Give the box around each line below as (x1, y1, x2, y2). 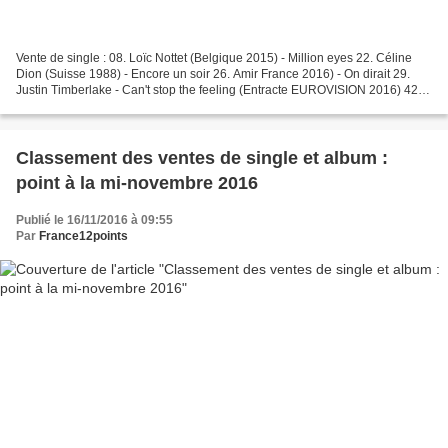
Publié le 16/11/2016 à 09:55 (16, 212, 173, 227)
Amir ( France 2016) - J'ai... (16, 98, 161, 113)
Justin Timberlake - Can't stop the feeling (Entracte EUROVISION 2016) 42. (16, 82, 421, 97)
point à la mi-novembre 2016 (16, 172, 258, 193)
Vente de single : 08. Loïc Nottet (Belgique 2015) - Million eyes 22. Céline (16, 50, 412, 65)
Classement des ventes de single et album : (16, 147, 388, 168)
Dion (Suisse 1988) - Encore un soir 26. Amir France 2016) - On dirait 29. (16, 66, 410, 81)
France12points (39, 228, 128, 243)
